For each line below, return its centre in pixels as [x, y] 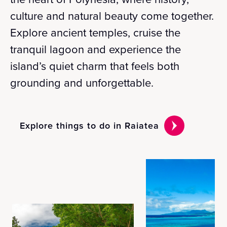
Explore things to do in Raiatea [90, 125]
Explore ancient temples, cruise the [95, 33]
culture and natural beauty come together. [112, 16]
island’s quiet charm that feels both [95, 66]
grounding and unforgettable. [82, 83]
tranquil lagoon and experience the [96, 49]
